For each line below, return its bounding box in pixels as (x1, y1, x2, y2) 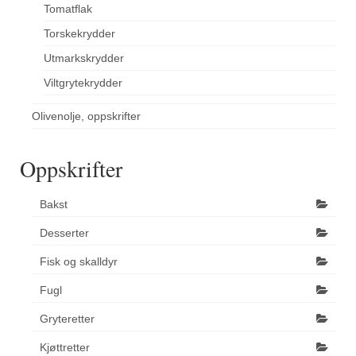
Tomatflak (44, 2, 92, 16)
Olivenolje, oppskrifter (32, 110, 141, 123)
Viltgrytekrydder (44, 76, 122, 90)
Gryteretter (40, 312, 95, 326)
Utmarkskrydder (44, 52, 124, 65)
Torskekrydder (44, 27, 115, 41)
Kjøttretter (40, 341, 90, 354)
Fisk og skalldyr (40, 255, 118, 269)
